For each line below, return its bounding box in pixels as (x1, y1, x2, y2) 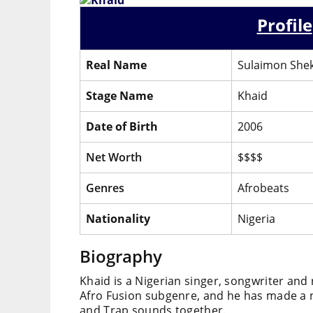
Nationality (86, 211, 150, 227)
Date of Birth (86, 119, 158, 135)
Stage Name (86, 88, 153, 104)
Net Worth (86, 150, 142, 166)
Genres (86, 180, 124, 196)
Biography (80, 245, 162, 268)
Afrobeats (238, 180, 289, 196)
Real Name (86, 57, 147, 73)
